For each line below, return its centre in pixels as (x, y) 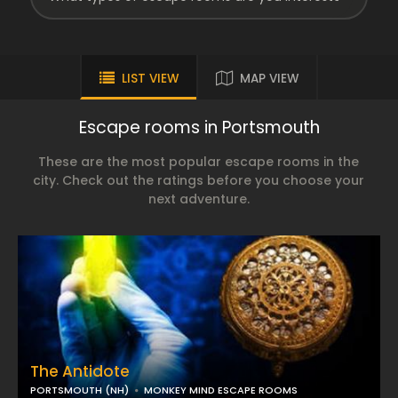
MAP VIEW (269, 79)
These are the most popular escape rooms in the (199, 162)
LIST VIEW (150, 79)
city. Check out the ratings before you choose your (199, 180)
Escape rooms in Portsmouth (199, 127)
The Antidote (80, 371)
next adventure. (199, 199)
